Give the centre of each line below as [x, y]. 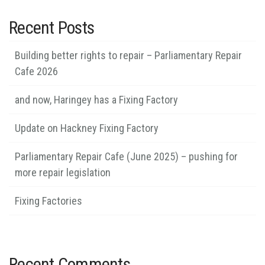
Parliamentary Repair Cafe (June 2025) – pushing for [126, 156]
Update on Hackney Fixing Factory [87, 128]
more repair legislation [63, 172]
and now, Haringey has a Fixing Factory [96, 99]
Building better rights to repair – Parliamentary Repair [128, 55]
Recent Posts [51, 27]
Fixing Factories [49, 201]
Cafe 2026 [36, 71]
